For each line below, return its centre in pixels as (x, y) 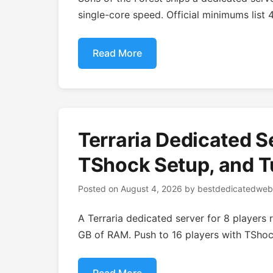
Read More (117, 53)
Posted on (99, 189)
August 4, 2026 (151, 189)
